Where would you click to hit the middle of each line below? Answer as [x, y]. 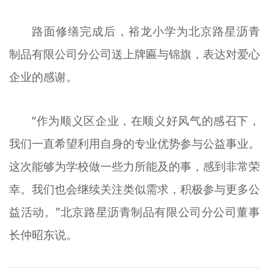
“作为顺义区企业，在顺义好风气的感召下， [146, 121]
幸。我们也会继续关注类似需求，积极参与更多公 [134, 189]
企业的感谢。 [43, 77]
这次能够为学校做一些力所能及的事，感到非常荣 [134, 167]
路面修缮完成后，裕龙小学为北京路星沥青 [146, 32]
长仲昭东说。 [43, 235]
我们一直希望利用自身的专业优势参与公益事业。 [134, 144]
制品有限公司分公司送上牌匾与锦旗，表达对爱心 [134, 54]
